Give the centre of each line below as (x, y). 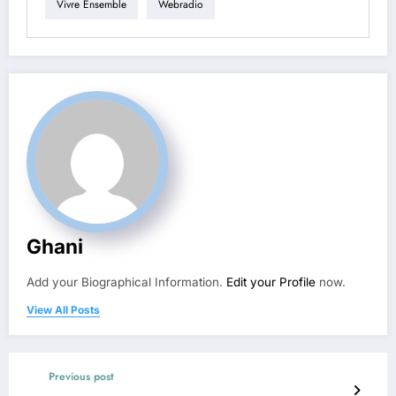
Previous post (81, 376)
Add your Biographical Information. (126, 282)
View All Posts (63, 309)
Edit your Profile (271, 282)
